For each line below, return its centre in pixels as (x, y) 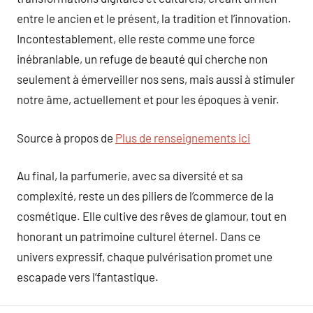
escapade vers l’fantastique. (88, 277)
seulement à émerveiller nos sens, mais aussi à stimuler (156, 79)
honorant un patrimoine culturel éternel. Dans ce (139, 236)
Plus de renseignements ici (183, 137)
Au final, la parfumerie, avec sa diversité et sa (130, 175)
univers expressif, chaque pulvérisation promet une (145, 256)
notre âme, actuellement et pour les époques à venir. (148, 99)
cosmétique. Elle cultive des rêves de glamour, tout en (152, 216)
